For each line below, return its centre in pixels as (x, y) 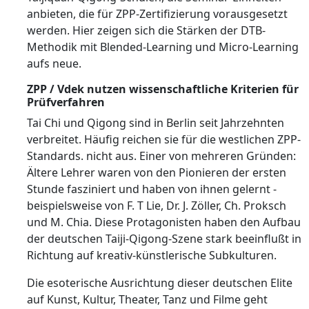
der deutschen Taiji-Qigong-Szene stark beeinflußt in (164, 239)
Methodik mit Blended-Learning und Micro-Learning (163, 47)
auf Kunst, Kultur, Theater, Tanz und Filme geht (147, 299)
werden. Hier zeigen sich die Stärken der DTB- (146, 30)
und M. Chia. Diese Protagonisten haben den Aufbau (164, 222)
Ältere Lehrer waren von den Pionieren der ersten (157, 172)
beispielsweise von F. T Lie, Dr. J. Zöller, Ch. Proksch (157, 206)
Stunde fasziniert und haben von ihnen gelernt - (152, 189)
